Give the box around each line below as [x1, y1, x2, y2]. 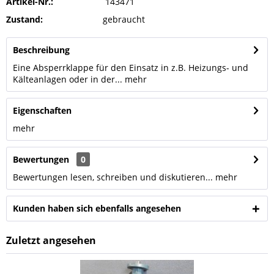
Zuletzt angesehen [6, 234, 96, 247]
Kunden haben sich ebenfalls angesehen [13, 202, 181, 214]
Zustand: [6, 13, 43, 25]
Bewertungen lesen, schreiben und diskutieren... [13, 171, 213, 183]
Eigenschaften [13, 105, 72, 116]
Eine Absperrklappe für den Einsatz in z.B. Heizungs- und [13, 62, 248, 73]
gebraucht [102, 13, 145, 25]
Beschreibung [13, 44, 70, 56]
